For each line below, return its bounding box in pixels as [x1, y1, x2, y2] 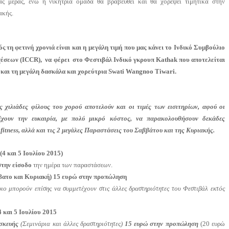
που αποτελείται [177, 56, 225, 64]
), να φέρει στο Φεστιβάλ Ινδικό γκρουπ [38, 56, 156, 64]
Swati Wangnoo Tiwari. [107, 67, 177, 76]
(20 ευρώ [198, 220, 225, 228]
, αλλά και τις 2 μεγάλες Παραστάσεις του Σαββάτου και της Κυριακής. [18, 126, 215, 134]
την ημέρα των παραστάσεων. [32, 161, 113, 169]
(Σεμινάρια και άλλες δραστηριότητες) [18, 220, 125, 228]
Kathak [155, 56, 177, 64]
